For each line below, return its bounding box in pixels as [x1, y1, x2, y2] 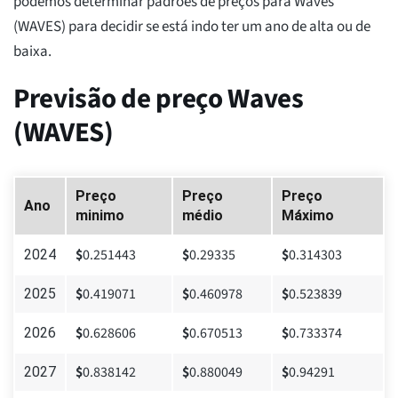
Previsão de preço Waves [13, 79, 304, 119]
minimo [76, 207, 124, 225]
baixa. [13, 41, 52, 63]
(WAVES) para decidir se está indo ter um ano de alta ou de [13, 16, 370, 38]
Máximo [282, 207, 334, 225]
